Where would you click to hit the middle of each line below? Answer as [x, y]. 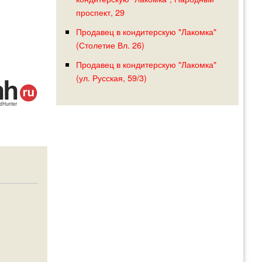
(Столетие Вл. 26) [110, 45]
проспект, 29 [100, 12]
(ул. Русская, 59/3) [111, 78]
